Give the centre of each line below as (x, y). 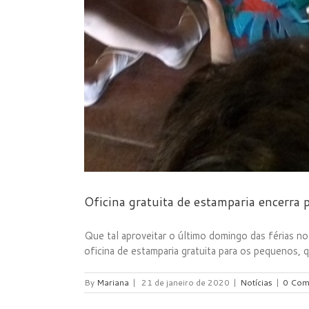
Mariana (113, 282)
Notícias (256, 282)
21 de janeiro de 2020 (186, 282)
